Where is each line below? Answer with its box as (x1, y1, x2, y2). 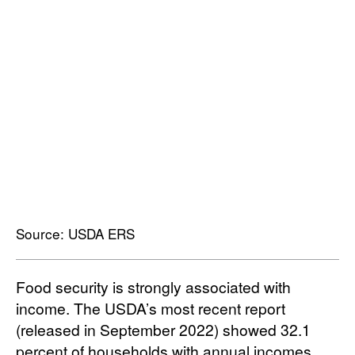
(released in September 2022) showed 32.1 (16, 319, 311, 341)
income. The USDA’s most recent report (16, 297, 285, 319)
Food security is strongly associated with (16, 276, 291, 298)
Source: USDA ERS (16, 223, 135, 244)
